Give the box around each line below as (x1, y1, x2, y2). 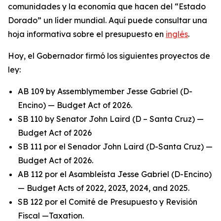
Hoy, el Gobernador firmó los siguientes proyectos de (8, 51, 210, 61)
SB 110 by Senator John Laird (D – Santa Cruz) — (18, 114, 204, 124)
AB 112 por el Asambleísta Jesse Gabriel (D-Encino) (18, 169, 212, 179)
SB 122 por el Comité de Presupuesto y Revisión (18, 197, 197, 207)
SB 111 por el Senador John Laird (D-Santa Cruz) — (18, 142, 213, 151)
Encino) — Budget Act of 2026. (18, 100, 132, 110)
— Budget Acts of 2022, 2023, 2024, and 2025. (18, 183, 189, 193)
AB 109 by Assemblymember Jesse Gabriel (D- (18, 86, 192, 96)
